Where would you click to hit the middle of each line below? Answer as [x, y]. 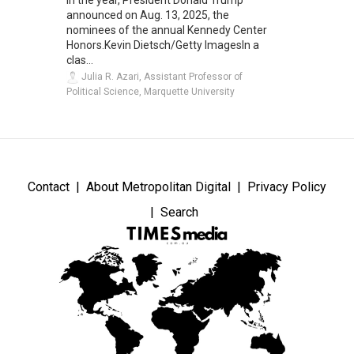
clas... [80, 60]
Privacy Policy [287, 186]
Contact [49, 186]
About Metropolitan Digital [158, 186]
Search [179, 212]
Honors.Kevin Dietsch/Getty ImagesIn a [163, 45]
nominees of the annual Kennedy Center [167, 30]
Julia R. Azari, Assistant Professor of [161, 76]
